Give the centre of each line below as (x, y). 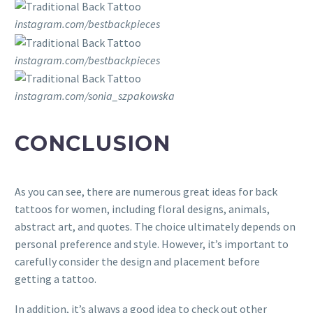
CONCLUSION (93, 144)
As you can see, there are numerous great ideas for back (146, 192)
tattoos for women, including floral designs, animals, (142, 209)
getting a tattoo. (56, 279)
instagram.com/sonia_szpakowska (95, 96)
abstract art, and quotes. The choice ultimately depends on (155, 227)
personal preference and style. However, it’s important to (152, 244)
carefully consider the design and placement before (137, 262)
